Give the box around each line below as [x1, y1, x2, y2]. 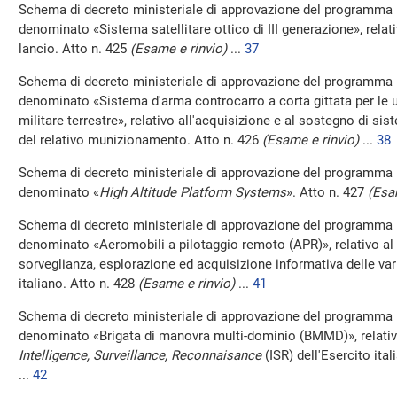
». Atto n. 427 [286, 184, 368, 200]
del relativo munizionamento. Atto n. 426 [19, 132, 262, 148]
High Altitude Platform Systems [99, 184, 286, 200]
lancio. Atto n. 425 [19, 41, 130, 57]
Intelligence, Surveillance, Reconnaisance [19, 347, 261, 363]
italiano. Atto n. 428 [19, 276, 138, 292]
